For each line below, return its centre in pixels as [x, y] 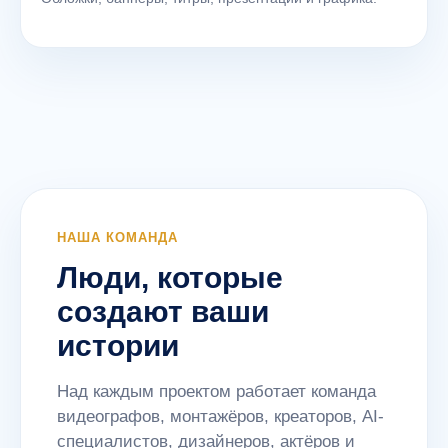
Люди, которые [170, 277]
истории [118, 345]
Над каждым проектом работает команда [216, 391]
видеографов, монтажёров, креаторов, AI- [220, 416]
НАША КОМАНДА [118, 237]
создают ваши [163, 311]
